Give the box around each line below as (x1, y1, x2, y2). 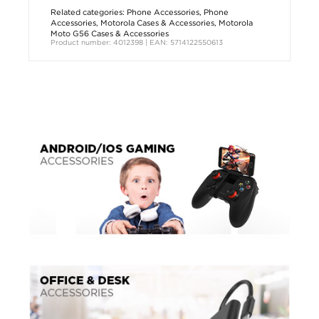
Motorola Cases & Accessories (100, 18, 214, 27)
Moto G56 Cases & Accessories (51, 28, 169, 38)
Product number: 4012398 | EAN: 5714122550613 (51, 38, 223, 46)
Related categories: (51, 7, 127, 16)
